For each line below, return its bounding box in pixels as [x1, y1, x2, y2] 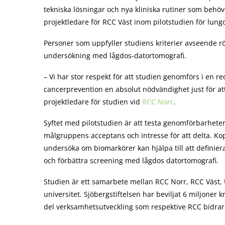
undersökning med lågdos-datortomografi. [44, 51, 186, 60]
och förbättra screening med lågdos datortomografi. [44, 156, 218, 165]
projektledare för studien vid [44, 97, 142, 106]
